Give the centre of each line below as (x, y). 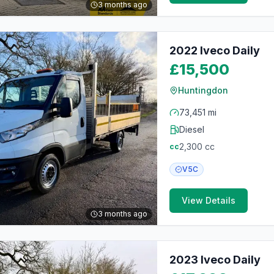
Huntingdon (203, 90)
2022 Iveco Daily (215, 50)
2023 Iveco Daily (215, 260)
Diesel (192, 129)
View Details (209, 200)
